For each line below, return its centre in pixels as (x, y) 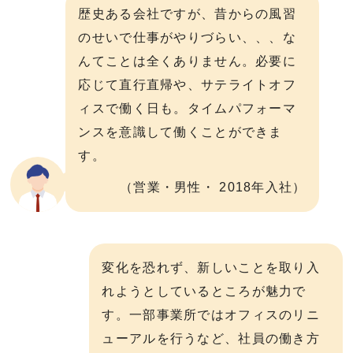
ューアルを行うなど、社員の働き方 (211, 338)
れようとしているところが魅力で (204, 291)
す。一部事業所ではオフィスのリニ (211, 314)
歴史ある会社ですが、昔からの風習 (187, 14)
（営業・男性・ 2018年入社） (213, 187)
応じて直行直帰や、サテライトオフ (187, 85)
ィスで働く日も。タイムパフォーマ (187, 109)
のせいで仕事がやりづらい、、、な (187, 38)
